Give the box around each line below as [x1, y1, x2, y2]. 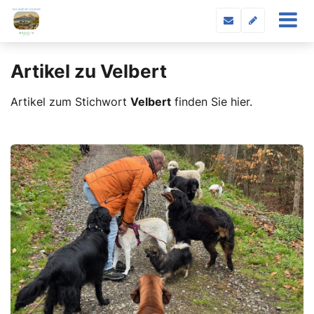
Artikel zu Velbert [11, 60, 167, 82]
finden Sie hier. [171, 95, 252, 109]
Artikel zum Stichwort [11, 95, 130, 109]
